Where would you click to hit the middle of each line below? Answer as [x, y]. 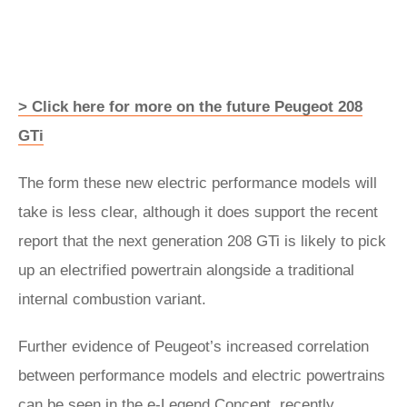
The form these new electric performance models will [198, 183]
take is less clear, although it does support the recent [198, 212]
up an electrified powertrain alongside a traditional [186, 270]
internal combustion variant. [112, 299]
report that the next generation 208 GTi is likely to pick [202, 241]
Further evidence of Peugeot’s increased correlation [194, 346]
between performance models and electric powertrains [202, 375]
